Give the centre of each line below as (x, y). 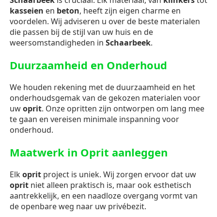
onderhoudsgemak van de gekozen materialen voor (105, 98)
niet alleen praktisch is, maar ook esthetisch (110, 185)
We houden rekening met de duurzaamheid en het (102, 87)
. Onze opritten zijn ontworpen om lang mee (123, 109)
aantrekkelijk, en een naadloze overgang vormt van (104, 196)
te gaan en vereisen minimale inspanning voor (94, 119)
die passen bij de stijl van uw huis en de (81, 32)
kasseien (27, 11)
